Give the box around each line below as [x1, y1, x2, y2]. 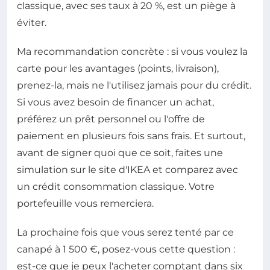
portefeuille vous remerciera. [17, 197, 154, 209]
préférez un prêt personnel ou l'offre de [17, 113, 205, 125]
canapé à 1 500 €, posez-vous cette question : [17, 243, 235, 255]
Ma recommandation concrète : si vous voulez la [17, 45, 248, 57]
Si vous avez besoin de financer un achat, [17, 96, 214, 108]
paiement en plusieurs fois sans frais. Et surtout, [17, 130, 245, 142]
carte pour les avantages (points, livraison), [17, 62, 219, 74]
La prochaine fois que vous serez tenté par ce [17, 226, 234, 238]
